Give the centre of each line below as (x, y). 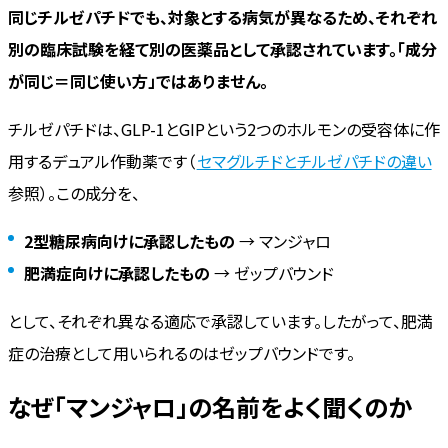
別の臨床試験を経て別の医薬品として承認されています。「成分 (222, 49)
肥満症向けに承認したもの (117, 273)
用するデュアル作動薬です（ (101, 161)
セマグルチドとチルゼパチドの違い (314, 161)
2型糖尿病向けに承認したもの (129, 241)
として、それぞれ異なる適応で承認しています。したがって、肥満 (220, 321)
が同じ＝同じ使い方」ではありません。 (138, 81)
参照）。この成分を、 (74, 193)
